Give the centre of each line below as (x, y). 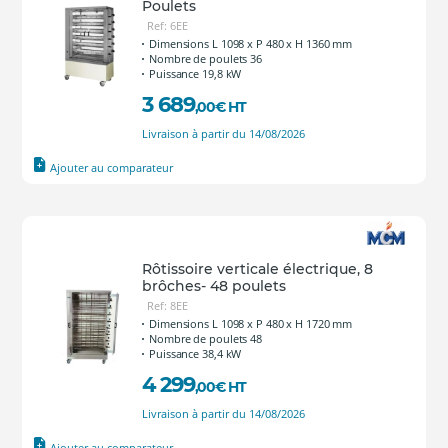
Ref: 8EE (167, 305)
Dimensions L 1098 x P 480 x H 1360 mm (251, 43)
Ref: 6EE (167, 25)
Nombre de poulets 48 (205, 338)
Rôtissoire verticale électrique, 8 (257, 269)
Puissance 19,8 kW (195, 73)
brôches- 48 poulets (214, 286)
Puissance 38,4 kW (195, 353)
